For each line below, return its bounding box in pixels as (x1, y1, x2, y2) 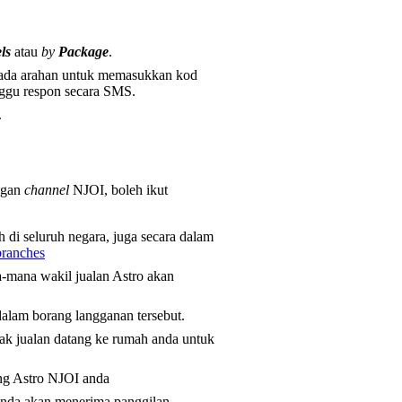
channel (24, 182, 69, 198)
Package (58, 43, 109, 59)
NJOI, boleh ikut (69, 182, 168, 198)
